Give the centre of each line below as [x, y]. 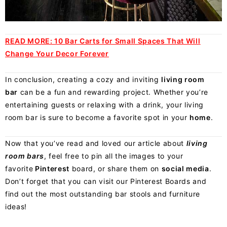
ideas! [16, 207]
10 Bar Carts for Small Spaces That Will [127, 41]
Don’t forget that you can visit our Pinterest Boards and [106, 181]
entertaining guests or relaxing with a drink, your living [104, 105]
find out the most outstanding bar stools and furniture [103, 194]
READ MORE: [30, 41]
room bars [25, 156]
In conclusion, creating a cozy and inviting [83, 80]
